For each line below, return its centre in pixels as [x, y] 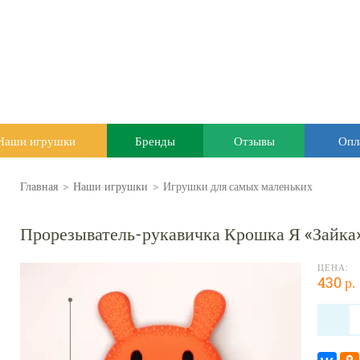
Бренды [155, 141]
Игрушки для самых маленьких [238, 186]
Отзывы [254, 141]
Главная [39, 186]
